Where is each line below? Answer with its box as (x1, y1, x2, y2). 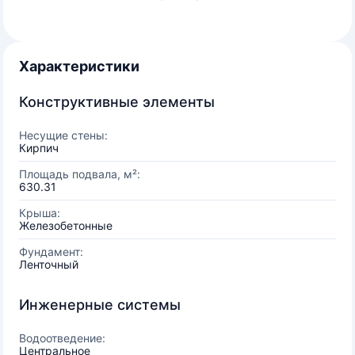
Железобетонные (19, 219, 113, 232)
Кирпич (19, 141, 59, 155)
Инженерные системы (19, 296, 181, 313)
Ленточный (19, 258, 78, 271)
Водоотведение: (19, 331, 105, 345)
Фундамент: (19, 245, 83, 258)
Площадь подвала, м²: (19, 167, 140, 181)
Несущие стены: (19, 128, 108, 142)
